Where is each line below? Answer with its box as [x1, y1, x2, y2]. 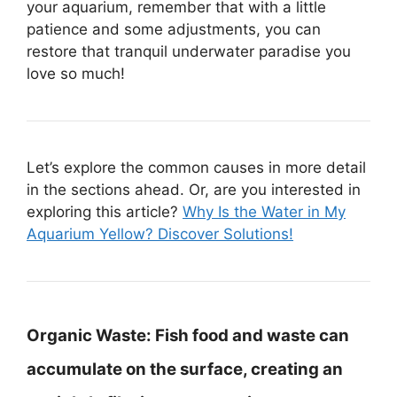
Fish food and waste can [152, 324, 349, 346]
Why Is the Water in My [183, 202, 346, 221]
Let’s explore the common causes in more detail [27, 158, 366, 176]
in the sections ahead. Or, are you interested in [27, 180, 361, 198]
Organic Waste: [27, 324, 152, 346]
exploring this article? [27, 202, 183, 221]
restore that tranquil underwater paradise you [27, 42, 351, 60]
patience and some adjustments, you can [27, 19, 321, 38]
